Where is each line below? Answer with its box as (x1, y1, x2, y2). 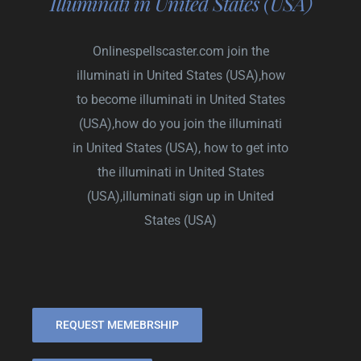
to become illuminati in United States (76, 91, 285, 107)
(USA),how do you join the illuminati (79, 115, 282, 131)
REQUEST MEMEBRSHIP (56, 317, 179, 331)
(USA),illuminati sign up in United (87, 188, 274, 204)
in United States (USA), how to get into (73, 139, 288, 156)
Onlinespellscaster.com (92, 43, 224, 59)
